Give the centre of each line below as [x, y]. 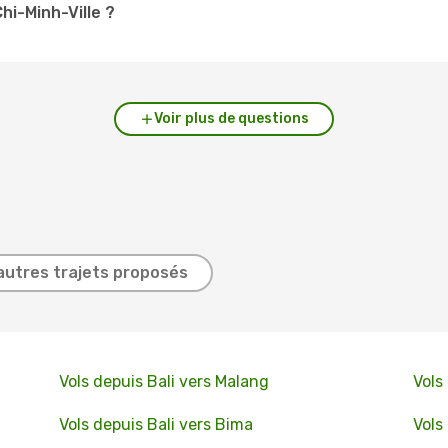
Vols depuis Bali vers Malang [163, 381]
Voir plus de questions [231, 118]
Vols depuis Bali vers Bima [155, 424]
